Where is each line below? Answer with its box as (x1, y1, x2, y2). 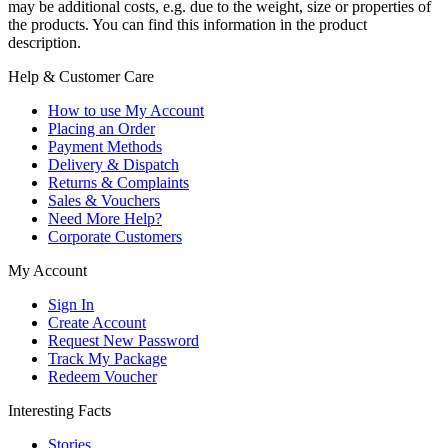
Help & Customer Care (8, 67, 154, 85)
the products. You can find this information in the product (8, 15, 367, 33)
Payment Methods (48, 137, 162, 155)
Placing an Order (48, 119, 155, 137)
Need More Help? (48, 209, 162, 227)
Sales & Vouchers (48, 191, 160, 209)
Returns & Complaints (48, 173, 189, 191)
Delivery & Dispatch (48, 155, 179, 173)
